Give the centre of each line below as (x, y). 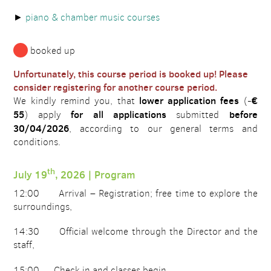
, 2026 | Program (96, 175)
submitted (198, 114)
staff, (24, 245)
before (243, 114)
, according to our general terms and (163, 128)
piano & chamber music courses (93, 17)
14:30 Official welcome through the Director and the (135, 232)
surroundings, (43, 207)
